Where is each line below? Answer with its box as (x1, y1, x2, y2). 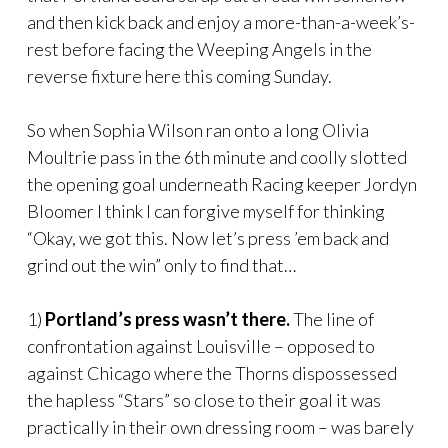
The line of (290, 308, 374, 330)
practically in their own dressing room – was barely (27, 416, 414, 438)
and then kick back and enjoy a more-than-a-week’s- (27, 11, 415, 33)
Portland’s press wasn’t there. (45, 308, 290, 330)
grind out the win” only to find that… (27, 254, 296, 276)
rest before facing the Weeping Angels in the (27, 38, 372, 60)
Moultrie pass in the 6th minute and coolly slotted (27, 146, 407, 168)
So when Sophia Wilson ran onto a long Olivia (27, 119, 369, 141)
